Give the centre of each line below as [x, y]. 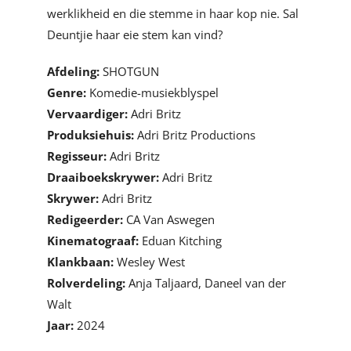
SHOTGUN [129, 71]
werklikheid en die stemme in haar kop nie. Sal [172, 13]
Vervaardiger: [87, 113]
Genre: [66, 92]
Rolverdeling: [86, 282]
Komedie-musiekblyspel [152, 92]
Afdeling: [73, 71]
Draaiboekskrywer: [103, 177]
